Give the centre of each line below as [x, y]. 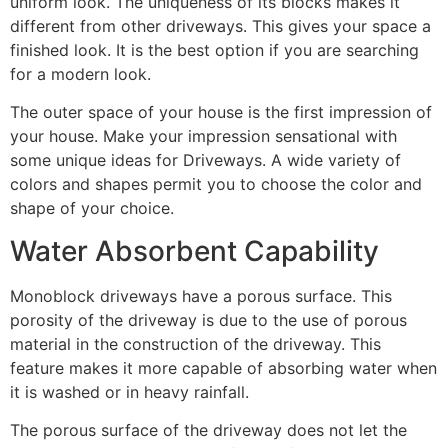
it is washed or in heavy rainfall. [129, 391]
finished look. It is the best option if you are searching [214, 50]
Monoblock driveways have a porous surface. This [201, 295]
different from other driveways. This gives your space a [220, 26]
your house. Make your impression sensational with [203, 136]
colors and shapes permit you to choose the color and [216, 184]
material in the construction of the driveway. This [195, 343]
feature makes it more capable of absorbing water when [223, 367]
